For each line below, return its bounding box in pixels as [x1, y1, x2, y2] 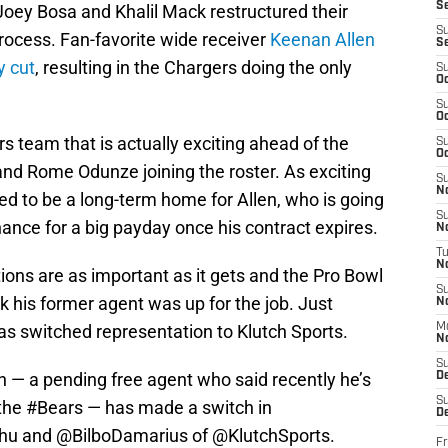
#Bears [26, 397, 83, 419]
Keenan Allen [270, 29, 375, 51]
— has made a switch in [83, 397, 272, 419]
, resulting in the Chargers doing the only [35, 57, 352, 79]
